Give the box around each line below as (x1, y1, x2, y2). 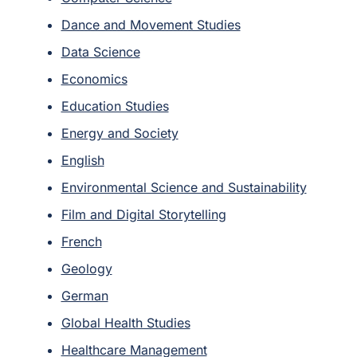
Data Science (61, 43, 140, 60)
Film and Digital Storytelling (61, 206, 226, 222)
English (61, 151, 104, 168)
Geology (61, 260, 112, 277)
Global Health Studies (61, 314, 190, 331)
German (61, 287, 108, 304)
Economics (61, 70, 127, 87)
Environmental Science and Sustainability (61, 178, 307, 195)
